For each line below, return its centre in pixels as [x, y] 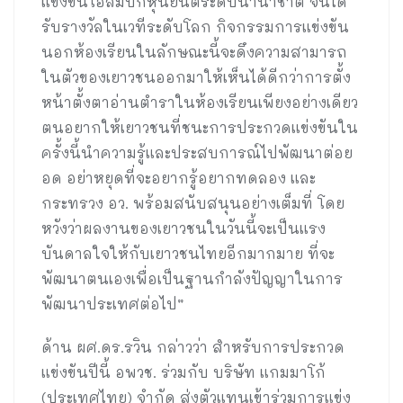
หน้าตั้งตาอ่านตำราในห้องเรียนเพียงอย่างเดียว [200, 102]
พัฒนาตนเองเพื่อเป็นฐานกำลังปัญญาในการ [192, 278]
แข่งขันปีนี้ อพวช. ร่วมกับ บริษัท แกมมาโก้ [184, 372]
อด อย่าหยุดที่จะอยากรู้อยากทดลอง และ [179, 177]
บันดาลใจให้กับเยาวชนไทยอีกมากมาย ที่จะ [188, 253]
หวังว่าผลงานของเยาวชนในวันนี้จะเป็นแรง [184, 228]
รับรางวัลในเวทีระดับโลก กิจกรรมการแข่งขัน [195, 26]
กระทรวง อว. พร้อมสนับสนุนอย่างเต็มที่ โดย [193, 202]
